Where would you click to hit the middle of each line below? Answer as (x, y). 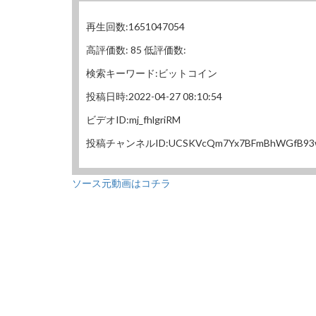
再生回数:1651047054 (135, 26)
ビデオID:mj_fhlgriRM (133, 120)
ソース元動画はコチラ (121, 183)
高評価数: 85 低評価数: (136, 50)
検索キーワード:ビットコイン (152, 73)
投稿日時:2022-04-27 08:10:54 (154, 96)
